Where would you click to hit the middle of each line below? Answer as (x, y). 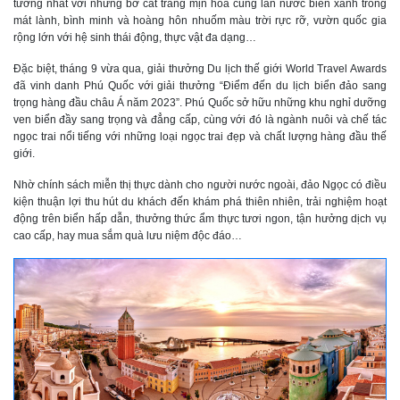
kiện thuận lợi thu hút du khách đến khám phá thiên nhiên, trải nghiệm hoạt (200, 202)
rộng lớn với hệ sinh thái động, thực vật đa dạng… (135, 38)
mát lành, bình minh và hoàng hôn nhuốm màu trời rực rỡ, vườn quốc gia (200, 21)
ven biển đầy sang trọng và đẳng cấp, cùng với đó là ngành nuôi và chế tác (200, 120)
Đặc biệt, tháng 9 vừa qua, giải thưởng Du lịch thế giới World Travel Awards (200, 69)
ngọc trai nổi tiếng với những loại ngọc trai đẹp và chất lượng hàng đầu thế (200, 137)
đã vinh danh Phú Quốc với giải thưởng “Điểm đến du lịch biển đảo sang (200, 86)
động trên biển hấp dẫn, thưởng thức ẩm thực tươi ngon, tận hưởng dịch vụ (200, 219)
